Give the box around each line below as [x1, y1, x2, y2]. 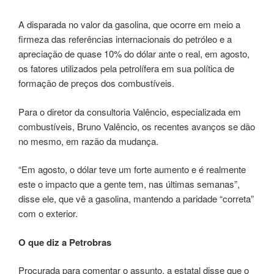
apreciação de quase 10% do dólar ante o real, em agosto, [18, 47, 250, 61]
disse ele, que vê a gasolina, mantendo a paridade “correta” [18, 192, 254, 206]
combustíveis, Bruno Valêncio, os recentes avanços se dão [18, 119, 255, 133]
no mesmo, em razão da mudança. [18, 134, 158, 147]
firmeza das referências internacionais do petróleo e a [18, 32, 232, 46]
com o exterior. [18, 207, 78, 220]
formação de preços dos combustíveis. [18, 76, 174, 90]
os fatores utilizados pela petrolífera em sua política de [18, 62, 234, 75]
